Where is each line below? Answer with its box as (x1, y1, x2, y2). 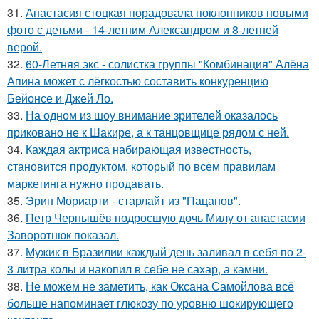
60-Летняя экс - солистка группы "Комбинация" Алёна (26, 55, 309, 72)
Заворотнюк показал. (7, 226, 119, 243)
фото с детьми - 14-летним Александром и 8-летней (7, 21, 278, 38)
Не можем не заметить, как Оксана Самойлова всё (26, 277, 294, 294)
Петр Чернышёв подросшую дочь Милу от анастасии (26, 209, 305, 226)
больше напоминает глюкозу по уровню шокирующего (7, 294, 293, 311)
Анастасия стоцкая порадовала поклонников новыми (26, 4, 308, 21)
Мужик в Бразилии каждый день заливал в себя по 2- (26, 243, 306, 260)
